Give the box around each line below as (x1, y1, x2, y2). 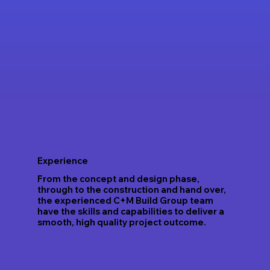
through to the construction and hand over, (37, 184, 226, 195)
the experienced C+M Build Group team (37, 195, 213, 206)
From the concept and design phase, (37, 173, 199, 184)
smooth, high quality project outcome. (37, 216, 206, 228)
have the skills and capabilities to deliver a (37, 206, 224, 217)
